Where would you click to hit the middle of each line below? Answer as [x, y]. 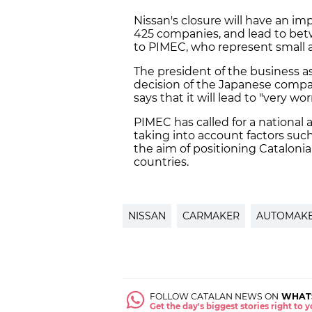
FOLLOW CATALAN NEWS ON [214, 297]
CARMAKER [211, 216]
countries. [161, 162]
